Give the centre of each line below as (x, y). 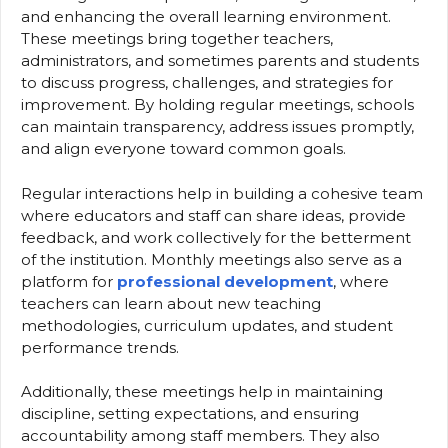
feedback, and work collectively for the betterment (216, 237)
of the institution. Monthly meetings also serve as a (211, 259)
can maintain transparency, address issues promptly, (217, 127)
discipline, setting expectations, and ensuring (190, 414)
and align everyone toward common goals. (183, 149)
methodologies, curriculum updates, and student (207, 325)
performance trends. (100, 347)
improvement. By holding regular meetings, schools (217, 105)
